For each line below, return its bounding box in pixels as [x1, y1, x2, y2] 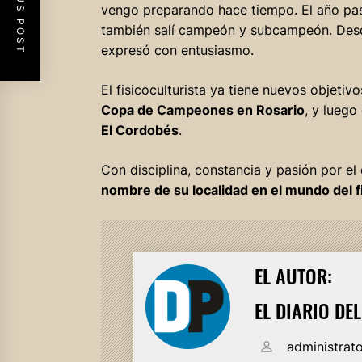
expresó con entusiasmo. [100, 41, 254, 58]
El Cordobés [100, 121, 179, 138]
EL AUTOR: [254, 260, 332, 290]
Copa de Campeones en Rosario [100, 101, 305, 118]
